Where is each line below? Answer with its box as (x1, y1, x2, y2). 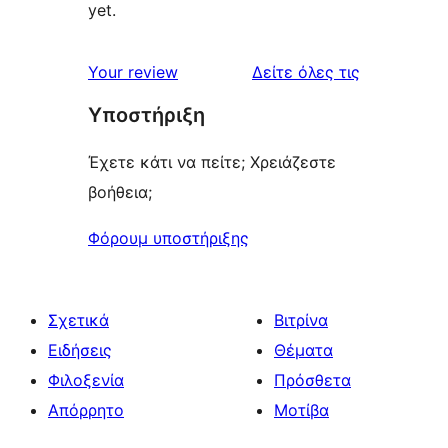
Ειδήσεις (48, 339, 112, 360)
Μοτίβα (274, 399, 329, 420)
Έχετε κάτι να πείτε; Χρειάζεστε (88, 151, 336, 172)
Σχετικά (48, 309, 109, 330)
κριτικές (359, 60, 422, 81)
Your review (88, 61, 178, 82)
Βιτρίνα (274, 309, 328, 330)
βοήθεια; (88, 181, 152, 202)
